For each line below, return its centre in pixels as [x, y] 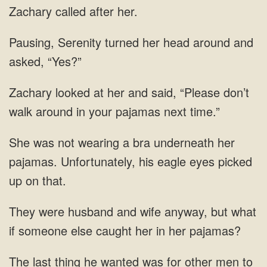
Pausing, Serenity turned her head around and [131, 42]
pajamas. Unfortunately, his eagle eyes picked [131, 161]
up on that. [38, 180]
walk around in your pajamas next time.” [114, 111]
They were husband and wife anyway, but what [133, 211]
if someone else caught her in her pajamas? [125, 230]
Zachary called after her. [73, 11]
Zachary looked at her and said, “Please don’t [129, 92]
